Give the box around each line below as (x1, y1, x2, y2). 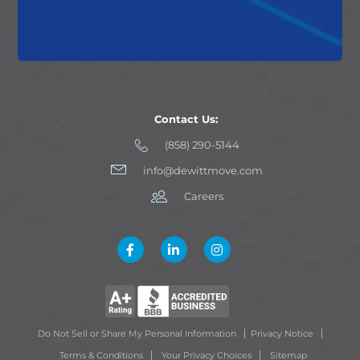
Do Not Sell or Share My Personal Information (38, 327, 236, 339)
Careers (183, 189, 223, 202)
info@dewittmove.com (143, 163, 263, 177)
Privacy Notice (251, 327, 313, 339)
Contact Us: (154, 112, 218, 125)
